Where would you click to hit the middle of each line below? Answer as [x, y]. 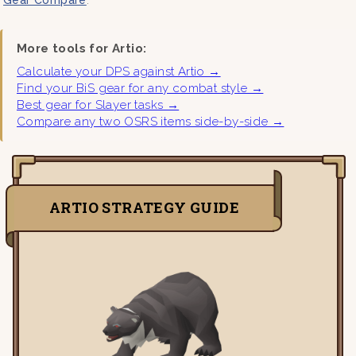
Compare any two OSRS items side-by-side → [151, 121]
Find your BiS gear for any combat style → [140, 88]
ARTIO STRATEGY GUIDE [145, 207]
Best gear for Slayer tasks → [98, 104]
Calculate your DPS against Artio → [119, 71]
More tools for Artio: [82, 48]
